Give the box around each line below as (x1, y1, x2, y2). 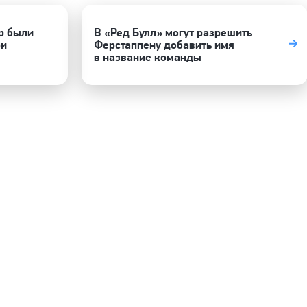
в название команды (94, 50, 201, 64)
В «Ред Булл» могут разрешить (94, 25, 252, 40)
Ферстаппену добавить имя (94, 38, 234, 52)
